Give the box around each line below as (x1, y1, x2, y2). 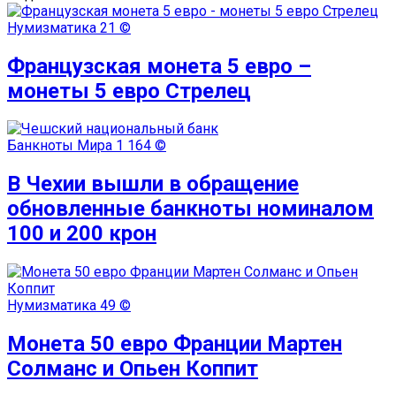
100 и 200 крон (7, 221, 156, 247)
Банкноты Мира (7, 137, 112, 155)
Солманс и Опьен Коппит (7, 356, 258, 382)
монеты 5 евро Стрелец (7, 78, 251, 103)
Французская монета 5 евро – (7, 53, 311, 79)
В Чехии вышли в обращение (7, 171, 299, 197)
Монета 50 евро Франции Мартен (7, 331, 342, 357)
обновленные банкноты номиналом (7, 196, 374, 222)
